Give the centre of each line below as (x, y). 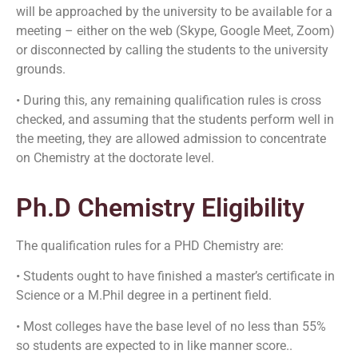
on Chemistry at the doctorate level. (115, 157)
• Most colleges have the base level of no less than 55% (171, 326)
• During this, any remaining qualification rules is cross (169, 100)
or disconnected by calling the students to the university (172, 50)
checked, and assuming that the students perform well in (175, 119)
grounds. (41, 70)
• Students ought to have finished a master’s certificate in (175, 276)
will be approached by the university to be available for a (174, 12)
